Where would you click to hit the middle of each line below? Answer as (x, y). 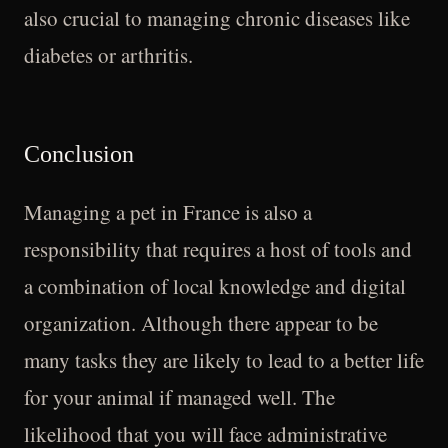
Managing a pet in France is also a (168, 212)
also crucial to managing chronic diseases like (217, 18)
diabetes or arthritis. (108, 55)
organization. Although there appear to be (201, 323)
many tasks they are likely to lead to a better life (224, 360)
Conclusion (79, 154)
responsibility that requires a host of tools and (218, 249)
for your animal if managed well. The (179, 397)
